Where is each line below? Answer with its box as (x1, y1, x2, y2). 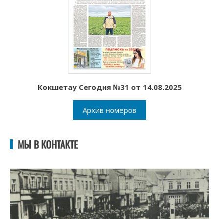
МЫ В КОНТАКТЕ (18, 137, 78, 152)
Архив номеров (83, 105, 136, 115)
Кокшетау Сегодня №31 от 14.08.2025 (37, 82, 182, 92)
